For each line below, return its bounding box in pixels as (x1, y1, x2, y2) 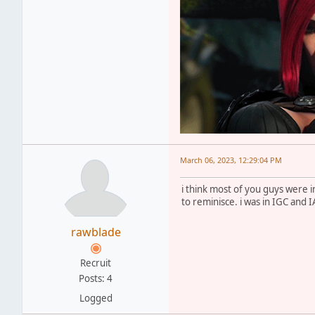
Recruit (80, 256, 111, 269)
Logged (79, 291, 112, 304)
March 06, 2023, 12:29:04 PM (180, 154, 282, 165)
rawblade (70, 224, 121, 240)
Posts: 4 (79, 271, 112, 285)
